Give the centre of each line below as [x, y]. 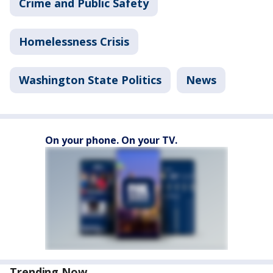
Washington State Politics [90, 80]
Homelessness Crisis [74, 41]
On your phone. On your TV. [111, 140]
